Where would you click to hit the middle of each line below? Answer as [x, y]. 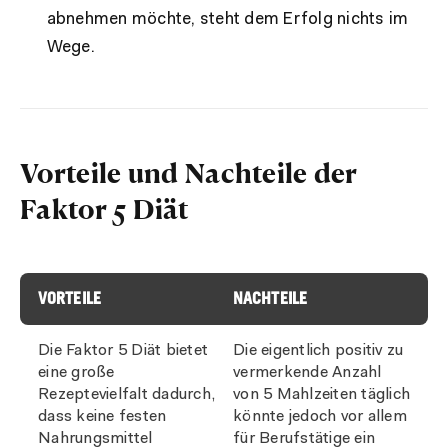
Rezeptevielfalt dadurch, [126, 394]
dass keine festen [102, 416]
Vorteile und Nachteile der [189, 172]
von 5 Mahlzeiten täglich [321, 394]
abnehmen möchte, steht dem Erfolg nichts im [227, 19]
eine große [76, 372]
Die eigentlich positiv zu [318, 350]
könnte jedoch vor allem [320, 416]
